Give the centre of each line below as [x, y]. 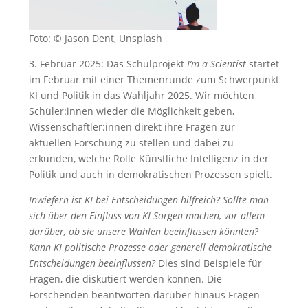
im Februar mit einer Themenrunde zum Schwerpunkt [154, 79]
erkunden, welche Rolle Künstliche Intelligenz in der [149, 158]
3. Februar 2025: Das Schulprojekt [108, 64]
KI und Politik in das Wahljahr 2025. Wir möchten [142, 95]
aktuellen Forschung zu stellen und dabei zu [131, 143]
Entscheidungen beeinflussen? [93, 263]
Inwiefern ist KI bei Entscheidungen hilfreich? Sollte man [149, 200]
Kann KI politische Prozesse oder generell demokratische [150, 247]
